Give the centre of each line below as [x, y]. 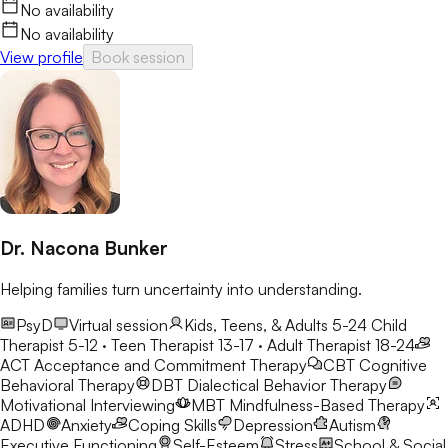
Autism [352, 425]
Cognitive [393, 365]
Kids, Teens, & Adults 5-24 [275, 325]
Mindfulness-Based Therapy [327, 405]
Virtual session [118, 325]
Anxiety [86, 425]
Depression [273, 425]
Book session [138, 56]
